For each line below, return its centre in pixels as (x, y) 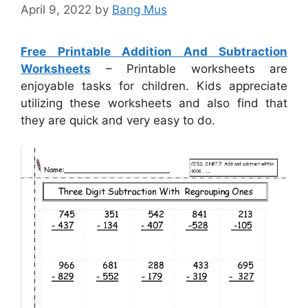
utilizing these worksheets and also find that (154, 103)
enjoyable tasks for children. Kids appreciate (154, 86)
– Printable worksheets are (189, 68)
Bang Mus (140, 9)
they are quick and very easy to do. (118, 120)
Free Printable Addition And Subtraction (154, 51)
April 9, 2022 (56, 9)
